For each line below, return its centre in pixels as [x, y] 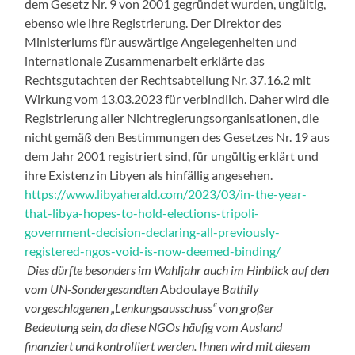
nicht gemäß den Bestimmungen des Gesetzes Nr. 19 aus [177, 136]
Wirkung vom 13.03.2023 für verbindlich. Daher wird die [177, 98]
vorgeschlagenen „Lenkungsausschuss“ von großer [150, 307]
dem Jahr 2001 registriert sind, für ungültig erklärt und [172, 155]
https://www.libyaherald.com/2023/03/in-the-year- [166, 193]
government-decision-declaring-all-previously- [153, 231]
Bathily [241, 288]
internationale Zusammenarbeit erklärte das [145, 60]
